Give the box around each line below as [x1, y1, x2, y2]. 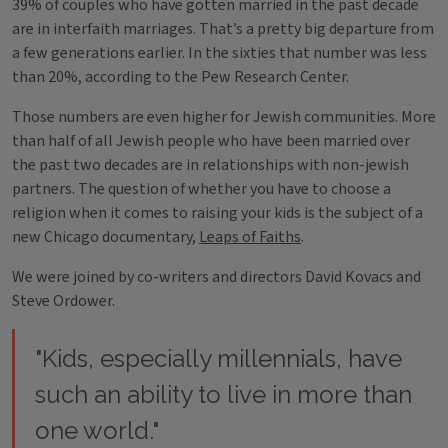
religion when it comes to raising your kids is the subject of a [12, 202, 423, 224]
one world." [35, 416, 159, 445]
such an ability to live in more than [35, 380, 412, 409]
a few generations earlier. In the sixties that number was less [12, 42, 427, 64]
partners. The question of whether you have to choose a [12, 178, 391, 200]
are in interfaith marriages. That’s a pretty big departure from [12, 18, 434, 40]
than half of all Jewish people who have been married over [12, 130, 410, 152]
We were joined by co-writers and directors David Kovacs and [12, 266, 421, 288]
